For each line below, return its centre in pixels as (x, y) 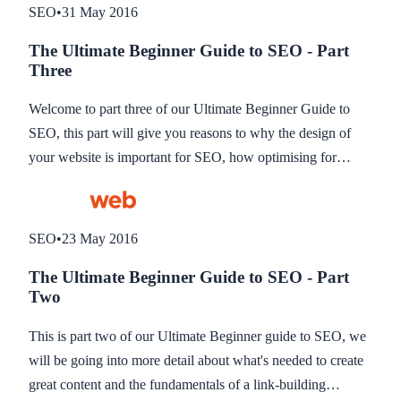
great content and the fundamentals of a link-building (177, 384)
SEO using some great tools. (109, 206)
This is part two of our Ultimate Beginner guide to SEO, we (197, 336)
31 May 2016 (100, 12)
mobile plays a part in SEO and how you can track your (186, 182)
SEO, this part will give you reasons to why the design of (190, 133)
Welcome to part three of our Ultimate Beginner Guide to (189, 109)
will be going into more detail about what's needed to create (196, 360)
